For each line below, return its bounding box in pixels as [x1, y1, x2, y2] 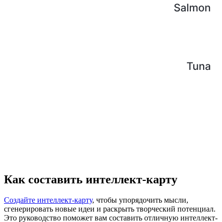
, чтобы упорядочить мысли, [92, 196, 188, 205]
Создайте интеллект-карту [4, 196, 92, 205]
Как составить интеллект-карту [4, 172, 177, 186]
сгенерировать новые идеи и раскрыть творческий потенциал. [4, 205, 216, 214]
